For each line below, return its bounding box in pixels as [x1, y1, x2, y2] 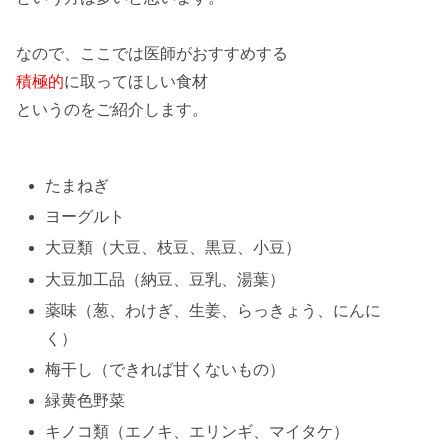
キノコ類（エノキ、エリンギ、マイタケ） [45, 423, 350, 441]
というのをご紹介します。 [16, 101, 208, 119]
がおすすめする [176, 45, 288, 63]
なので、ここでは [16, 45, 144, 63]
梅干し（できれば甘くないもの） [45, 360, 286, 378]
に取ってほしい [64, 73, 176, 91]
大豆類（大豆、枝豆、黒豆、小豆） [45, 239, 302, 257]
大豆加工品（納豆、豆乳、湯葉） [45, 270, 286, 288]
